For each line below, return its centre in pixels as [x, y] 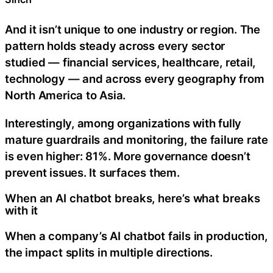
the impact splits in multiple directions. [109, 252]
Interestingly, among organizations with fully [123, 123]
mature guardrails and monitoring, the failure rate [136, 139]
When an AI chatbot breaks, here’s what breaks [133, 198]
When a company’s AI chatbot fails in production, [136, 236]
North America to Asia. [66, 95]
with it [22, 211]
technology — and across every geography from [135, 79]
